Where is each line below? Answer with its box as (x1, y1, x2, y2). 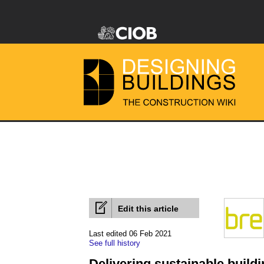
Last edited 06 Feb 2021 (89, 229, 171, 238)
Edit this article (118, 204, 179, 213)
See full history (89, 239, 140, 247)
